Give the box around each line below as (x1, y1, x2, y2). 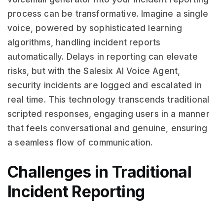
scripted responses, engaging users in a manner (7, 109, 210, 119)
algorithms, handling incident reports (7, 37, 161, 47)
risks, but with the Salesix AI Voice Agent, (7, 66, 181, 76)
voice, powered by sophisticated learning (7, 23, 182, 33)
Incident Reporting (7, 182, 145, 201)
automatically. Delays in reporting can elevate (7, 52, 198, 62)
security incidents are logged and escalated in (7, 80, 202, 90)
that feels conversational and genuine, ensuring (7, 123, 207, 133)
